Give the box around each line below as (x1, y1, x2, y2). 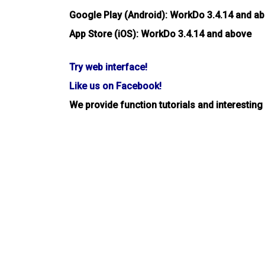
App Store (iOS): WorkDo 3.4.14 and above (69, 28, 251, 40)
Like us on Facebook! (69, 80, 161, 92)
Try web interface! (69, 61, 147, 73)
